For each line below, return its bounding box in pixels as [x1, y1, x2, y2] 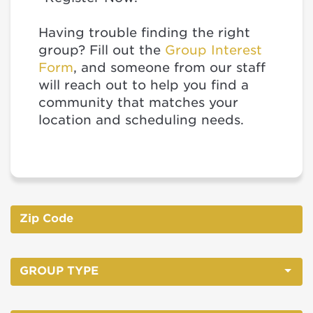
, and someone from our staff [73, 60, 265, 75]
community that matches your [38, 95, 238, 110]
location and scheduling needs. [38, 112, 248, 127]
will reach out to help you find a [38, 78, 249, 92]
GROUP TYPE [20, 264, 99, 277]
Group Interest [165, 43, 262, 57]
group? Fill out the [38, 43, 165, 57]
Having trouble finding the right [38, 25, 250, 40]
